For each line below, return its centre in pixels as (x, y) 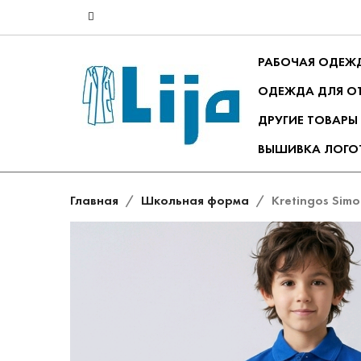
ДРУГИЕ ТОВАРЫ (307, 120)
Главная (94, 200)
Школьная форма (195, 200)
